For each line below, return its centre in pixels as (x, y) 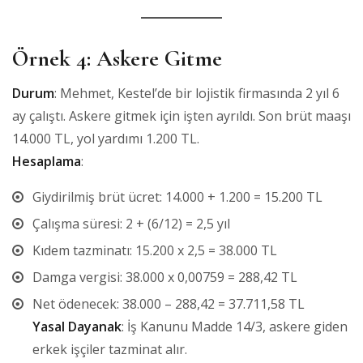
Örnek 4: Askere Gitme (117, 58)
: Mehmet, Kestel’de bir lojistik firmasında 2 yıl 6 (197, 93)
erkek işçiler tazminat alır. (110, 349)
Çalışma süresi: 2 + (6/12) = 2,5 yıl (131, 223)
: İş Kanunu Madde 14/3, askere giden (235, 326)
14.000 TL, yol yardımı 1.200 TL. (106, 138)
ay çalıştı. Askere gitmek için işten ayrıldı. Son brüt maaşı (181, 115)
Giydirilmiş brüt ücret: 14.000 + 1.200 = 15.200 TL (177, 196)
